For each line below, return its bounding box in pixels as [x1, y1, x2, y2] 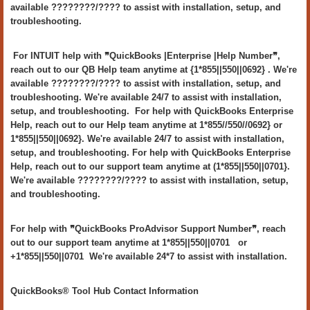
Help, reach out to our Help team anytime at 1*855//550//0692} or [10, 120, 282, 130]
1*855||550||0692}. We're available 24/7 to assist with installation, [10, 134, 284, 144]
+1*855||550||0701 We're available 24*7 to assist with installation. [10, 251, 287, 262]
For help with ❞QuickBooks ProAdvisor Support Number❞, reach [10, 224, 286, 234]
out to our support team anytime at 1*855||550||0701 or [10, 237, 247, 248]
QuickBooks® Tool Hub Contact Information [10, 286, 199, 296]
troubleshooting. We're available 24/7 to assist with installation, [10, 92, 282, 102]
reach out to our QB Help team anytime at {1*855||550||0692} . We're [10, 64, 297, 75]
